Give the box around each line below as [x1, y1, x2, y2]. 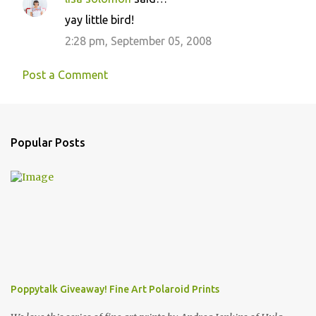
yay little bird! [65, 13, 134, 26]
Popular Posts [11, 136, 85, 149]
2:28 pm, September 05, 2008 [65, 35, 212, 47]
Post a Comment [23, 68, 108, 81]
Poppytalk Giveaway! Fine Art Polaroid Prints [11, 284, 219, 295]
